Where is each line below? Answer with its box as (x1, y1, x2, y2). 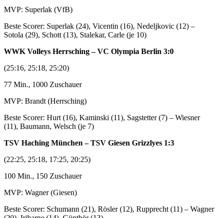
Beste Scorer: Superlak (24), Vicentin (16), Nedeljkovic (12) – (4, 21, 195, 30)
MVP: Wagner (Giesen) (4, 188, 77, 197)
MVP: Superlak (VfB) (4, 5, 73, 14)
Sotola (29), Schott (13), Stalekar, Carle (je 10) (4, 30, 146, 39)
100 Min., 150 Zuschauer (4, 171, 82, 180)
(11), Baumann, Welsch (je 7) (4, 122, 94, 130)
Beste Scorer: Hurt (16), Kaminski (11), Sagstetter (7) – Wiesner (4, 113, 200, 122)
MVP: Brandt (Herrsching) (4, 96, 87, 105)
